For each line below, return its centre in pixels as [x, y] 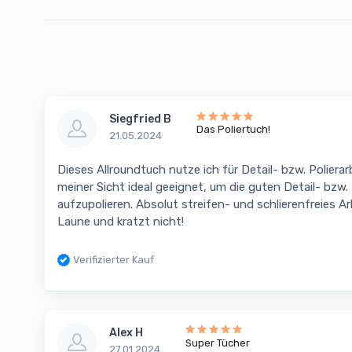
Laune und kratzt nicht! [121, 222]
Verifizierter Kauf [114, 260]
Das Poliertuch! [233, 130]
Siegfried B [140, 119]
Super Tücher [218, 343]
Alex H [126, 332]
